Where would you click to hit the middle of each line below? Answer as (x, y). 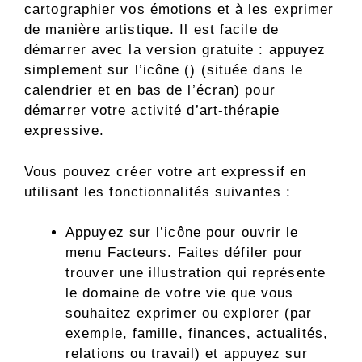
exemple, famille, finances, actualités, (197, 334)
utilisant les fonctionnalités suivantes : (158, 192)
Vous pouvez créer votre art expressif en (166, 171)
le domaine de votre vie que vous (180, 293)
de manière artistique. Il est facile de (152, 30)
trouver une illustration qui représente (196, 273)
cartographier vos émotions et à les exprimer (179, 10)
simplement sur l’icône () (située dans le (164, 70)
